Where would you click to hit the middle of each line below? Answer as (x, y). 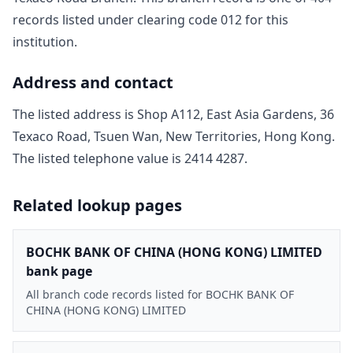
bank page (59, 271)
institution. (45, 41)
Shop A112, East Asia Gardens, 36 (236, 114)
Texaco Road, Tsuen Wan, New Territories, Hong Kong (172, 136)
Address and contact (93, 82)
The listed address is (75, 114)
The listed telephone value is (98, 158)
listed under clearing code (140, 19)
